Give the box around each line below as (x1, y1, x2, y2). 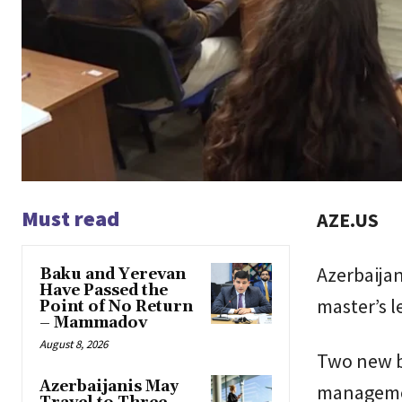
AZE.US (316, 207, 379, 233)
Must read (22, 205, 119, 233)
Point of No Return (39, 297, 193, 318)
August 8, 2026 (39, 336, 108, 353)
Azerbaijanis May (39, 377, 179, 398)
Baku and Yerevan (39, 265, 186, 285)
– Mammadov (39, 313, 147, 334)
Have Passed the (39, 281, 168, 301)
